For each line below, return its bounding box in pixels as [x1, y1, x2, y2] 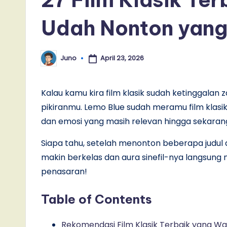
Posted [41, 56, 64, 66]
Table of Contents [41, 191, 152, 207]
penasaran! [41, 165, 87, 177]
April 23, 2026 [100, 53, 144, 63]
